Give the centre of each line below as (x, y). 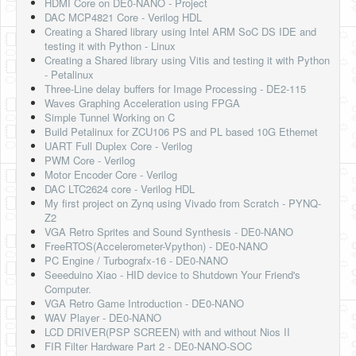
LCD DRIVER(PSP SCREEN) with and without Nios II (167, 332)
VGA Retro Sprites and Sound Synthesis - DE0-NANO (169, 232)
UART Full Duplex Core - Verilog (118, 146)
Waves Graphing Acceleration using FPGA (142, 103)
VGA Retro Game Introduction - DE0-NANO (144, 304)
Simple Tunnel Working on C (110, 118)
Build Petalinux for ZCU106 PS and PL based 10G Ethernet (181, 132)
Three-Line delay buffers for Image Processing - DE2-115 (175, 89)
